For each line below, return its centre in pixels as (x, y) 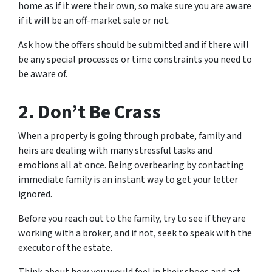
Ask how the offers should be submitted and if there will (134, 45)
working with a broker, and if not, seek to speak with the (135, 233)
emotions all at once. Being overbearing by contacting (131, 165)
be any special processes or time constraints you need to (135, 59)
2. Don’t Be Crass (90, 112)
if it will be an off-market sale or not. (94, 21)
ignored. (35, 194)
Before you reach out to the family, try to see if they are (132, 219)
